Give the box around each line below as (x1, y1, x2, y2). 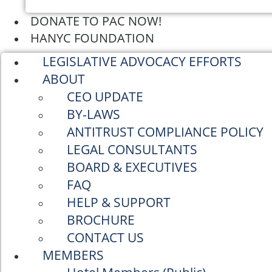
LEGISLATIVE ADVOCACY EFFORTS (42, 53, 242, 70)
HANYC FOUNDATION (30, 30, 154, 46)
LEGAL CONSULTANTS (67, 141, 197, 158)
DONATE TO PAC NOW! (30, 13, 161, 29)
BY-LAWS (67, 106, 120, 123)
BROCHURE (67, 211, 135, 228)
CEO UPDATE (67, 88, 143, 105)
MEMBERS (42, 246, 104, 263)
